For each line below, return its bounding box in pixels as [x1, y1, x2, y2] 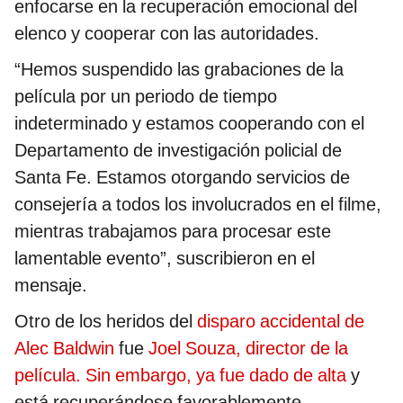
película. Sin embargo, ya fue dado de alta [14, 363, 346, 386]
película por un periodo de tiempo [14, 85, 277, 107]
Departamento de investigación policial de [14, 139, 342, 161]
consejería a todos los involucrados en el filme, [14, 193, 381, 215]
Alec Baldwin [14, 336, 114, 359]
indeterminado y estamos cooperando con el [14, 112, 364, 134]
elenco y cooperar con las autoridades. [14, 22, 319, 44]
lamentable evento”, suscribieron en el [14, 246, 315, 269]
